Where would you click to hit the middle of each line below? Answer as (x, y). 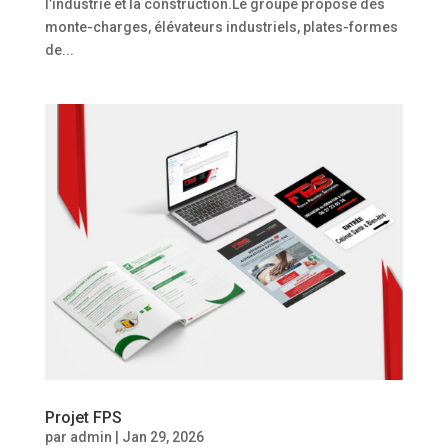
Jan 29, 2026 (162, 437)
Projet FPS (83, 418)
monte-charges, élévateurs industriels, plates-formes (221, 26)
